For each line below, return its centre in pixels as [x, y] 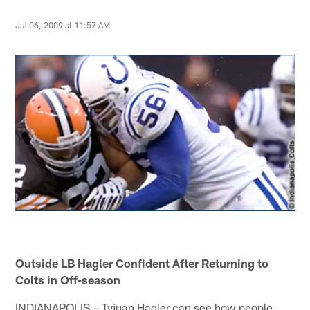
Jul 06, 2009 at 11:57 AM [63, 25]
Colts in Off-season [68, 279]
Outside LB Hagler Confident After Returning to [142, 263]
